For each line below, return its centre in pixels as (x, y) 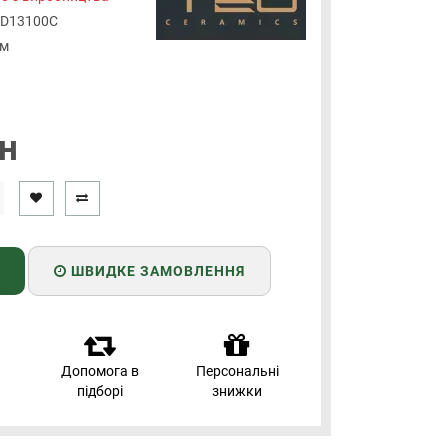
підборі (99, 391)
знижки (237, 391)
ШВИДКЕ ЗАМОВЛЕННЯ (155, 271)
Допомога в (99, 371)
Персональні (237, 371)
